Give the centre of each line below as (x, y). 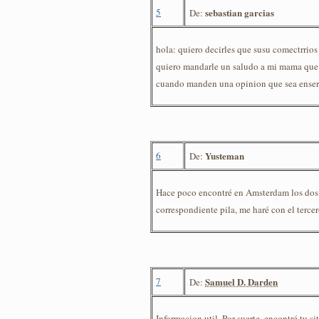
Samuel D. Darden (241, 281)
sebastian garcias (240, 12)
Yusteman (225, 155)
